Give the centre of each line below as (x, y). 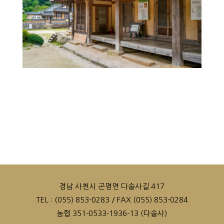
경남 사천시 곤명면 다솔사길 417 (112, 186)
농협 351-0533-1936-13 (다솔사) (112, 213)
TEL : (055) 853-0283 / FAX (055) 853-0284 (112, 200)
